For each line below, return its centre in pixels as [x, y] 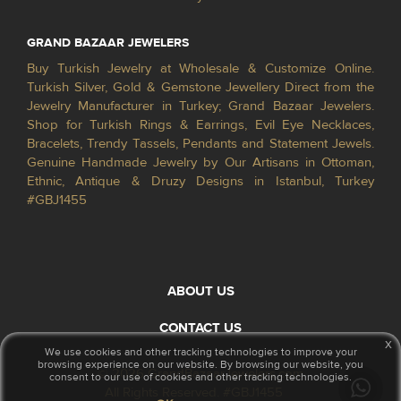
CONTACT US [200, 328]
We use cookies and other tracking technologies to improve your [200, 352]
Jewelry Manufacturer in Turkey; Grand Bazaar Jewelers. [200, 106]
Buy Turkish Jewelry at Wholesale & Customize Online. [200, 68]
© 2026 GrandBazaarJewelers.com [200, 373]
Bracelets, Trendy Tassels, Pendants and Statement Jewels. [200, 143]
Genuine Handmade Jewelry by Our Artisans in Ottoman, [200, 162]
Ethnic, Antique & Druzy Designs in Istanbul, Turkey [200, 181]
